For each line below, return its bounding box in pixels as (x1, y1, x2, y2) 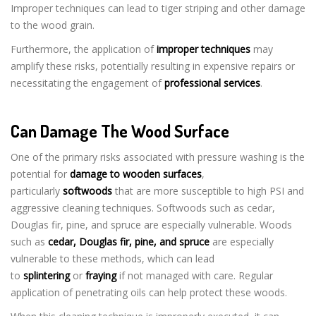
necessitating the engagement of (11, 75, 164, 90)
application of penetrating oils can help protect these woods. (11, 285, 287, 299)
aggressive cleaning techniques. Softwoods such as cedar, (11, 200, 275, 214)
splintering (23, 268, 70, 282)
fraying (85, 268, 116, 282)
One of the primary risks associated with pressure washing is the (11, 150, 305, 164)
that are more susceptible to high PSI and (112, 183, 304, 197)
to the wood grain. (11, 18, 95, 32)
